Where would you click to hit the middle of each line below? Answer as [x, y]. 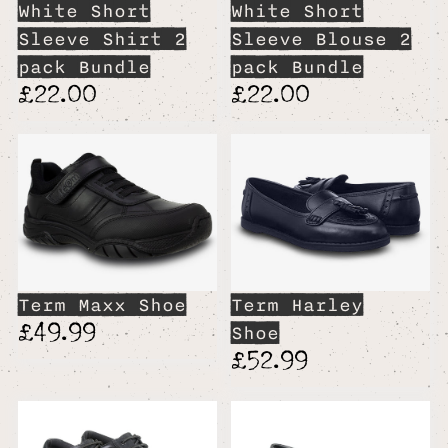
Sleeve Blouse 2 [320, 39]
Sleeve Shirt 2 [101, 39]
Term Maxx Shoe [101, 305]
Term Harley [296, 305]
